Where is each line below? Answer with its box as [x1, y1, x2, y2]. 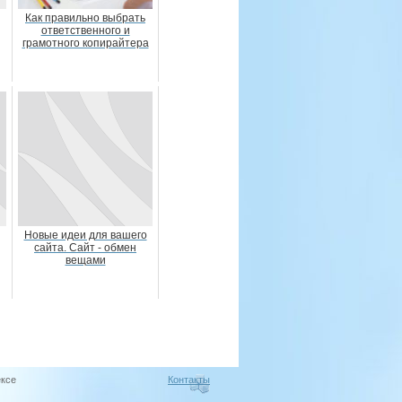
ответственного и [40, 24, 130, 37]
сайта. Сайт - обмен [34, 241, 136, 254]
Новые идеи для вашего [23, 229, 147, 241]
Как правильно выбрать [25, 12, 145, 24]
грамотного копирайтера [22, 37, 149, 49]
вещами [65, 254, 106, 267]
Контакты [168, 374, 210, 385]
